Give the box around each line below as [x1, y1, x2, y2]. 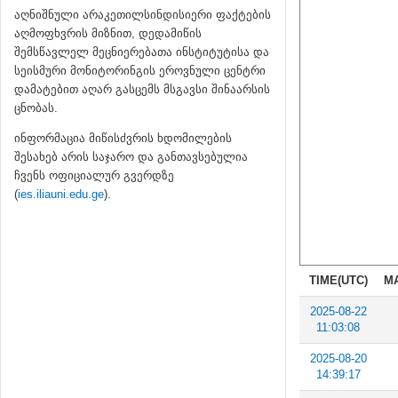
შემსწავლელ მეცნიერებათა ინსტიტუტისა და [14, 45, 269, 59]
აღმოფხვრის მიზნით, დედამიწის [14, 27, 202, 40]
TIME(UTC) [308, 274, 368, 287]
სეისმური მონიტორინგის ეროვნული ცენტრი [14, 64, 266, 77]
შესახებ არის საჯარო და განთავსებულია [14, 150, 248, 163]
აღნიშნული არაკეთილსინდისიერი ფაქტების [14, 8, 271, 21]
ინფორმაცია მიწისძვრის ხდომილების [14, 131, 232, 145]
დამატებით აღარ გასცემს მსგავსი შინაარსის [14, 83, 270, 96]
